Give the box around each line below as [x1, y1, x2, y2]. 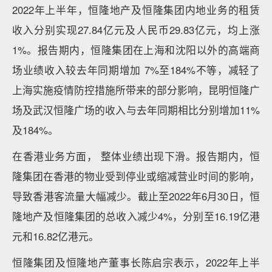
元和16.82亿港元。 [12, 229, 99, 243]
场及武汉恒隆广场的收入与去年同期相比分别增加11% [12, 103, 260, 117]
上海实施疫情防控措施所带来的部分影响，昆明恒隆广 [12, 83, 260, 97]
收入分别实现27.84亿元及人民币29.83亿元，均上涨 [12, 22, 260, 37]
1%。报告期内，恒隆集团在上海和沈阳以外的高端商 [12, 42, 260, 57]
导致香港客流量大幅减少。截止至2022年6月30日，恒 [12, 189, 260, 203]
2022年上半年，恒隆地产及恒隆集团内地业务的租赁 [12, 2, 260, 17]
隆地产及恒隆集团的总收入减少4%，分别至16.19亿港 [12, 209, 260, 223]
